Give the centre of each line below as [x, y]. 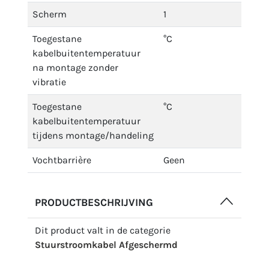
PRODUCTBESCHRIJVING [94, 202]
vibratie [49, 82]
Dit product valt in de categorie [103, 230]
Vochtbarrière [62, 160]
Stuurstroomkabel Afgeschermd [106, 245]
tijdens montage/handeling [93, 135]
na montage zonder [75, 68]
